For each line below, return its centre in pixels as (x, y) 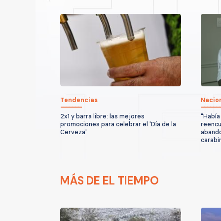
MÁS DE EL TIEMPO (110, 181)
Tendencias (79, 100)
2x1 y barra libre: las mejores (102, 116)
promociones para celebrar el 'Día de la (118, 124)
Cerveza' (74, 132)
